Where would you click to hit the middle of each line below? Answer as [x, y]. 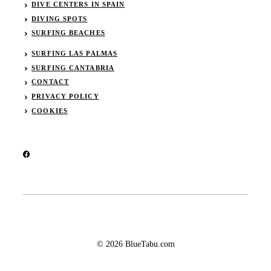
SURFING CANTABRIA [73, 67]
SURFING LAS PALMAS [75, 54]
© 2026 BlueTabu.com [135, 244]
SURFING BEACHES [68, 33]
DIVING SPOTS [60, 18]
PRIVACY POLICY [65, 96]
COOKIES [50, 110]
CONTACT [50, 82]
